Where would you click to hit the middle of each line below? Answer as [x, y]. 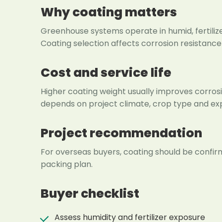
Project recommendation [121, 133]
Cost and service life [106, 72]
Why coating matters [109, 12]
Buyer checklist [90, 193]
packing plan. [67, 164]
